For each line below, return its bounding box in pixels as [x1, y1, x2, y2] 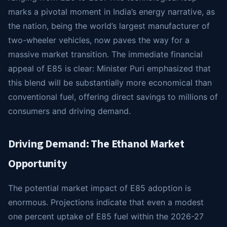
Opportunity [8, 156, 67, 172]
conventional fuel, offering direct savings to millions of [8, 92, 218, 102]
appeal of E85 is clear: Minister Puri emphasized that [8, 63, 211, 73]
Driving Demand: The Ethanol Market [8, 136, 184, 152]
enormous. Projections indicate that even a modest [8, 197, 204, 207]
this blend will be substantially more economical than [8, 78, 212, 88]
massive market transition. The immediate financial [8, 49, 203, 59]
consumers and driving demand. [8, 106, 131, 116]
